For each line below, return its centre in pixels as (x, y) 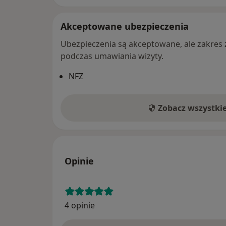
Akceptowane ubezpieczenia (125, 26)
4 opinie (80, 205)
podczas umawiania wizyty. (112, 56)
